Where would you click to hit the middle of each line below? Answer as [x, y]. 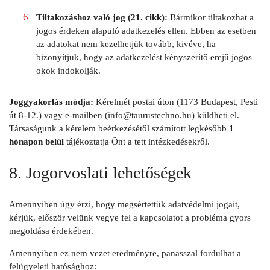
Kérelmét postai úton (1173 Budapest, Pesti [176, 102]
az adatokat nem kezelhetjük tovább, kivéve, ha [126, 44]
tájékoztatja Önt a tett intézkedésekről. [137, 141]
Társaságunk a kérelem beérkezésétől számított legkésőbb [119, 128]
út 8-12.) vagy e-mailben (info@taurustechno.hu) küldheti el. [124, 115]
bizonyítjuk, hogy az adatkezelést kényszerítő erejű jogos [144, 57]
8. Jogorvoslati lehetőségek [100, 173]
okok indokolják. [68, 70]
